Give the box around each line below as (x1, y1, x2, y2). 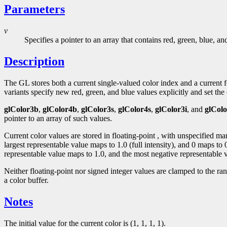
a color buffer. (4, 175, 49, 184)
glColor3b (4, 104, 39, 113)
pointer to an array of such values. (4, 113, 112, 123)
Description (4, 54, 64, 68)
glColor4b (43, 104, 77, 113)
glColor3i (155, 104, 187, 113)
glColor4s (118, 104, 151, 113)
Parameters (4, 3, 65, 16)
